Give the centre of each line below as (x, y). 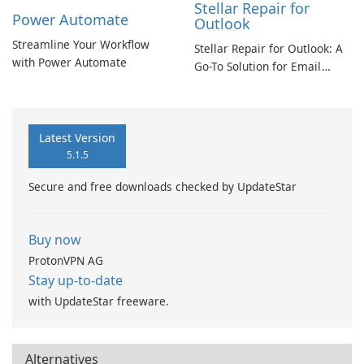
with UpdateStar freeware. (99, 301)
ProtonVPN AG (66, 260)
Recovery (218, 84)
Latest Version (77, 138)
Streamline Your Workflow (81, 44)
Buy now (55, 240)
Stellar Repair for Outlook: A (269, 48)
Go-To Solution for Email (258, 66)
